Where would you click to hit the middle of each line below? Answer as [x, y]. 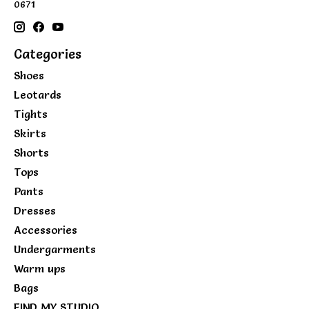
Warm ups [40, 269]
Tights [31, 114]
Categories [48, 53]
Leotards [38, 95]
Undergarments [55, 249]
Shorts [31, 153]
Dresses [35, 211]
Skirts [30, 133]
